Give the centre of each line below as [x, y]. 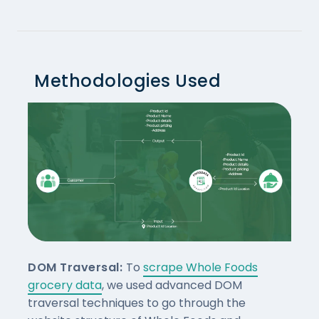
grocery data [65, 286]
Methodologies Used [127, 80]
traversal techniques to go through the [137, 303]
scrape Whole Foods [200, 268]
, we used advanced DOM [172, 286]
